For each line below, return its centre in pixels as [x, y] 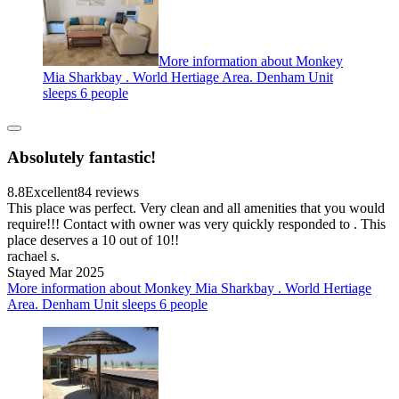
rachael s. [33, 256]
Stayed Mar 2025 [56, 273]
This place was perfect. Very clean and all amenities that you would [196, 208]
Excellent [51, 192]
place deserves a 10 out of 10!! [93, 240]
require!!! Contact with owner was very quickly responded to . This [196, 224]
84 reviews [108, 192]
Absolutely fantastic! [81, 158]
